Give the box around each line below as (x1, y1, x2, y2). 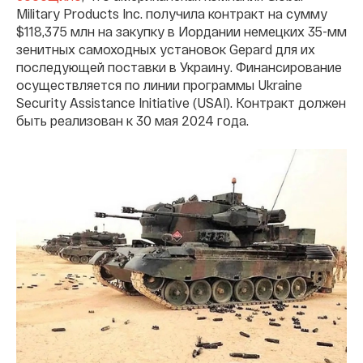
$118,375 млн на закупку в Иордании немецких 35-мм (16, 23, 347, 39)
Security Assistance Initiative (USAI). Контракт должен (16, 94, 346, 110)
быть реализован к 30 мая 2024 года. (16, 112, 249, 128)
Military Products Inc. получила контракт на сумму (16, 5, 327, 21)
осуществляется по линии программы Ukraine (16, 76, 302, 92)
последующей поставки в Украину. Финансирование (16, 58, 342, 75)
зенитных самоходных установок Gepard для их (16, 41, 315, 57)
